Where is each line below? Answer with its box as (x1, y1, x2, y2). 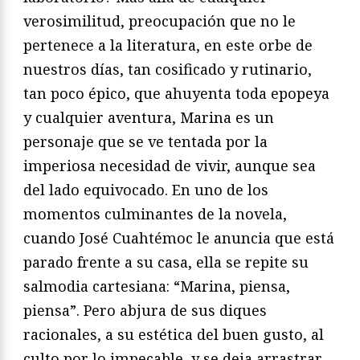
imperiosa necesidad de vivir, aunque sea (23, 155, 316, 175)
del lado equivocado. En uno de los (23, 179, 268, 199)
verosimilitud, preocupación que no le (23, 10, 296, 31)
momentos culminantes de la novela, (23, 203, 287, 223)
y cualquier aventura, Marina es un (23, 107, 274, 127)
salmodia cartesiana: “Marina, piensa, (23, 276, 290, 296)
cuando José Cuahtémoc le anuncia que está (23, 227, 334, 247)
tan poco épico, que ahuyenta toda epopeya (23, 83, 329, 103)
